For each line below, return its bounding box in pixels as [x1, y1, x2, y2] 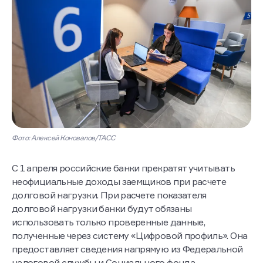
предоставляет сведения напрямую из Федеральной [12, 243, 243, 255]
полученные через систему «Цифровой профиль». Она [12, 230, 248, 242]
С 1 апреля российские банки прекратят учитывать [12, 162, 235, 174]
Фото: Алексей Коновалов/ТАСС [12, 133, 116, 143]
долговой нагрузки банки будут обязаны [12, 203, 192, 215]
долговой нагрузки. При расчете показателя [12, 189, 207, 201]
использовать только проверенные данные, [12, 216, 205, 228]
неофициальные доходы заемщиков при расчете [12, 176, 227, 188]
